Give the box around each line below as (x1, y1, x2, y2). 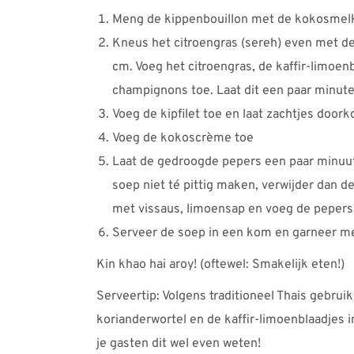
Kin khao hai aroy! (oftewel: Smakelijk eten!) (96, 256, 345, 273)
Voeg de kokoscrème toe (112, 130, 254, 146)
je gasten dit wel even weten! (96, 335, 261, 352)
